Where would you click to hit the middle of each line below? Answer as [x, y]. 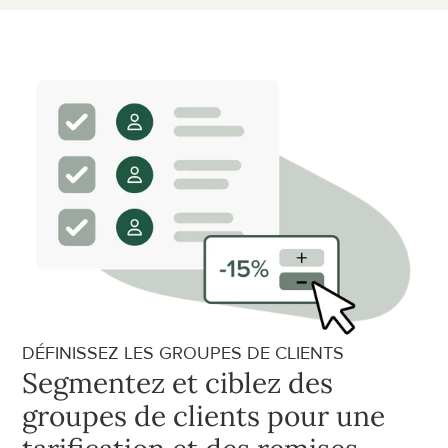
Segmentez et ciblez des [178, 383]
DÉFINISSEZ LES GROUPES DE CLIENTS [183, 353]
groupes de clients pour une [204, 416]
